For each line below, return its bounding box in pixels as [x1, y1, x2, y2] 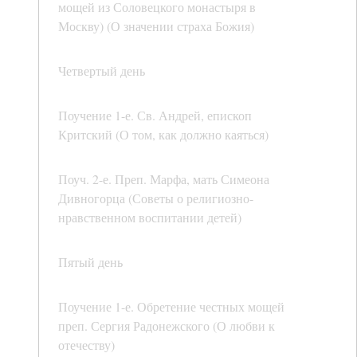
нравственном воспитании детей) [58, 209, 241, 226]
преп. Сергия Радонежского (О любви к [58, 317, 275, 335]
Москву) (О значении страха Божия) [58, 18, 254, 35]
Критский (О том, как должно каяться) [58, 126, 269, 143]
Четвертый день [58, 62, 145, 80]
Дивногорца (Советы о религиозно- [58, 190, 253, 207]
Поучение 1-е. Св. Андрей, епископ [58, 107, 252, 124]
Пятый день [58, 253, 123, 271]
